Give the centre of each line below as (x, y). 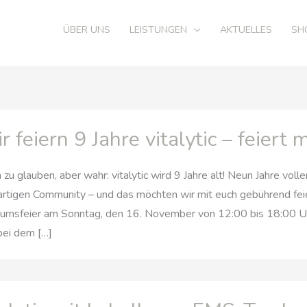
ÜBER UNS (87, 30)
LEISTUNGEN (158, 30)
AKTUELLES (246, 30)
